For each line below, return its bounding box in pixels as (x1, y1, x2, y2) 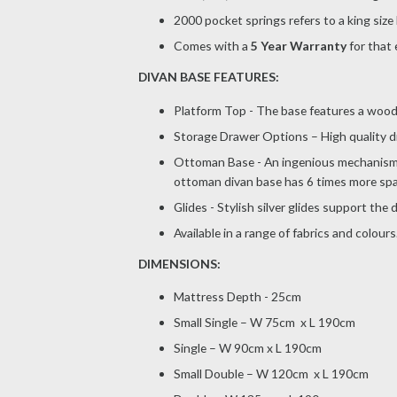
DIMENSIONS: (137, 255, 221, 271)
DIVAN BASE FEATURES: (137, 69, 279, 85)
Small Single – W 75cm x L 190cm (173, 315, 358, 331)
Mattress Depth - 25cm (173, 289, 301, 305)
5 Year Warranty (250, 38, 346, 54)
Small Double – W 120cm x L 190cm (173, 366, 371, 382)
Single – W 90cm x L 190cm (173, 340, 324, 356)
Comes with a (173, 38, 251, 54)
